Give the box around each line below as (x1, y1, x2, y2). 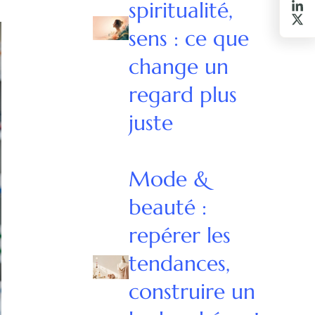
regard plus (129, 81, 238, 108)
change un (129, 53, 229, 79)
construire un (129, 278, 256, 304)
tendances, (129, 250, 231, 276)
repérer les (129, 221, 231, 248)
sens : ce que (129, 25, 250, 51)
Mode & (129, 165, 210, 192)
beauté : (129, 193, 207, 220)
